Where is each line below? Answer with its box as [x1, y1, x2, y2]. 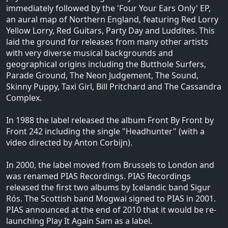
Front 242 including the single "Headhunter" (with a [6, 125, 205, 137]
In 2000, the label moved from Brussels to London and [6, 159, 214, 170]
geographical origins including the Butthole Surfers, [6, 58, 206, 70]
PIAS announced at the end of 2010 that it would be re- [6, 204, 216, 215]
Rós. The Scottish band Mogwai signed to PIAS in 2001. [6, 192, 216, 204]
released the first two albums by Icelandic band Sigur [6, 181, 211, 193]
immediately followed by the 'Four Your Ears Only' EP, [6, 2, 211, 14]
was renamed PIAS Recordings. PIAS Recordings [6, 170, 191, 182]
